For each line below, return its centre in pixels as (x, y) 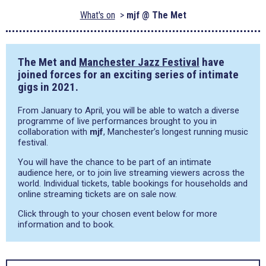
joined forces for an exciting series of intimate (128, 75)
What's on (97, 15)
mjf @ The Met (156, 15)
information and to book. (66, 224)
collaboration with (54, 132)
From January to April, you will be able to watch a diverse (129, 110)
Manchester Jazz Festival (139, 62)
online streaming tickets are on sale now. (97, 194)
